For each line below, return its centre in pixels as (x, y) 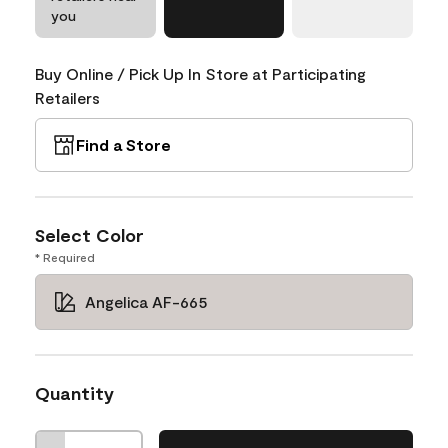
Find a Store (123, 144)
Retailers (67, 97)
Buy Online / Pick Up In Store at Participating (200, 73)
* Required (65, 256)
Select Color (89, 234)
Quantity (74, 392)
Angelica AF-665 (146, 301)
